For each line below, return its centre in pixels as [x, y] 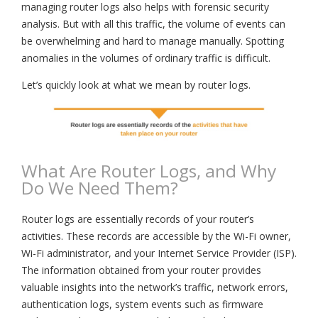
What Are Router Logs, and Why [149, 170]
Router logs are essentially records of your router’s [138, 219]
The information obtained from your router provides [141, 270]
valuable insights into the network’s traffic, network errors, [155, 287]
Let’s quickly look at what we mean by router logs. [136, 85]
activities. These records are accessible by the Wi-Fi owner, [156, 236]
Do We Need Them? [100, 187]
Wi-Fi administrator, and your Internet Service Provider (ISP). [159, 253]
